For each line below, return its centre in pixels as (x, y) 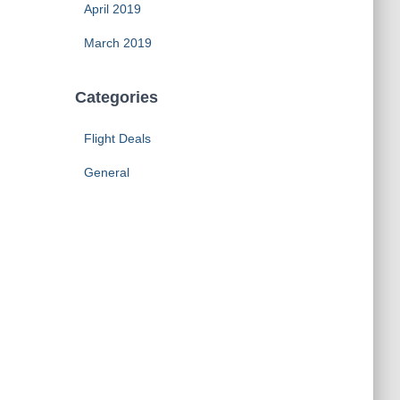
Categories (116, 97)
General (106, 172)
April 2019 (112, 9)
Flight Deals (117, 138)
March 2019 (117, 43)
